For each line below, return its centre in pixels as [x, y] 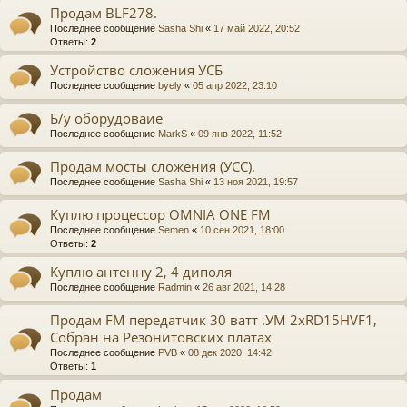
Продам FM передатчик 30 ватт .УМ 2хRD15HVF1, [213, 319]
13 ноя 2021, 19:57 [256, 181]
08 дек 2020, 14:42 [230, 352]
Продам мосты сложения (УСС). [153, 166]
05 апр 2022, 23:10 [235, 85]
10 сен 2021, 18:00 [242, 229]
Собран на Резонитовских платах [161, 337]
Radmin [175, 287]
